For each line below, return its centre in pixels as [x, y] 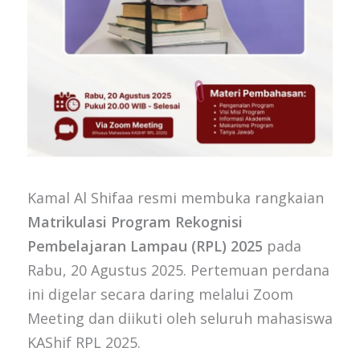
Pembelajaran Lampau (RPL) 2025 [145, 245]
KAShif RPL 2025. [84, 342]
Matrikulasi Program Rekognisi [135, 221]
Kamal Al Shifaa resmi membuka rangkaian [175, 197]
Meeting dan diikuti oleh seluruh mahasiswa [180, 318]
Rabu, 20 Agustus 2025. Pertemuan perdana [178, 270]
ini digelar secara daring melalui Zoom [160, 294]
